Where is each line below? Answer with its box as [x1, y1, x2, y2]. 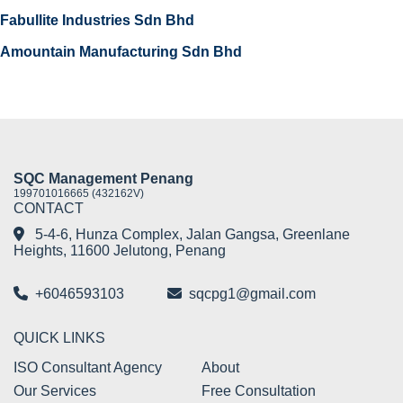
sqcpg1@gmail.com [189, 286, 316, 302]
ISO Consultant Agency [13, 360, 162, 376]
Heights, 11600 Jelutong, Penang [13, 243, 226, 259]
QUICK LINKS [13, 330, 105, 346]
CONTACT [13, 201, 84, 217]
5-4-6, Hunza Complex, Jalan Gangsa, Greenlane [31, 227, 350, 243]
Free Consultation [201, 383, 316, 399]
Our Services [13, 383, 96, 399]
